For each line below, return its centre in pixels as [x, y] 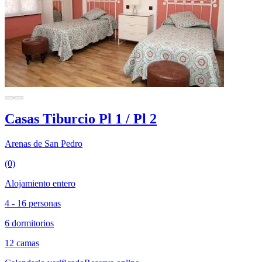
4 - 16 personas [33, 204]
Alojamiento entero [40, 184]
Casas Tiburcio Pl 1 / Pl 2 [81, 119]
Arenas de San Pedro [44, 144]
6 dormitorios [29, 223]
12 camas [22, 243]
